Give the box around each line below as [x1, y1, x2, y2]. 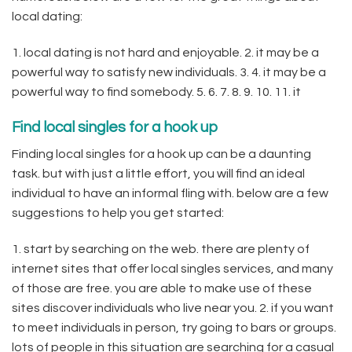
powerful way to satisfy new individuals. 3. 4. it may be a [12, 65, 326, 79]
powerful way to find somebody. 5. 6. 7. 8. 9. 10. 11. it [12, 85, 301, 98]
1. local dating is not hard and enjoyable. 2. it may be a [12, 46, 319, 59]
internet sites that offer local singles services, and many [12, 262, 333, 275]
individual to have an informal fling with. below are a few [12, 186, 328, 200]
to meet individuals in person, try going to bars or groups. [12, 321, 336, 334]
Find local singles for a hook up [12, 119, 218, 136]
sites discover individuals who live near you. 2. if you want [12, 301, 334, 314]
